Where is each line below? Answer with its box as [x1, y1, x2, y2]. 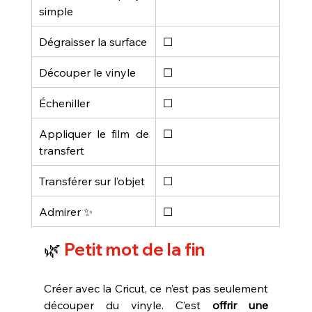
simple [38, 3, 73, 18]
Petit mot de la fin [60, 238, 205, 260]
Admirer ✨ [38, 204, 93, 219]
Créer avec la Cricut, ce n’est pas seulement [43, 281, 269, 295]
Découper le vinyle [38, 65, 136, 79]
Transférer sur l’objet [38, 173, 145, 188]
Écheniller [38, 95, 90, 110]
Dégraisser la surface [38, 34, 147, 49]
